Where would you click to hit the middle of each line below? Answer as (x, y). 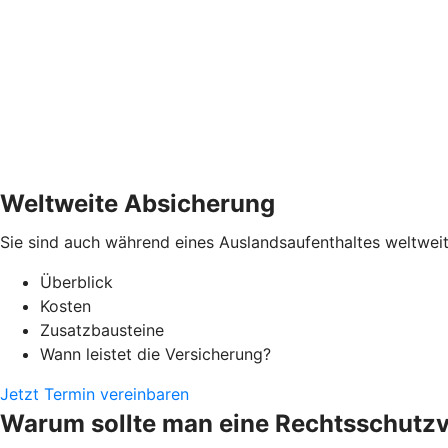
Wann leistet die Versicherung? (155, 354)
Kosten (65, 306)
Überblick (76, 282)
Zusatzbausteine (102, 330)
